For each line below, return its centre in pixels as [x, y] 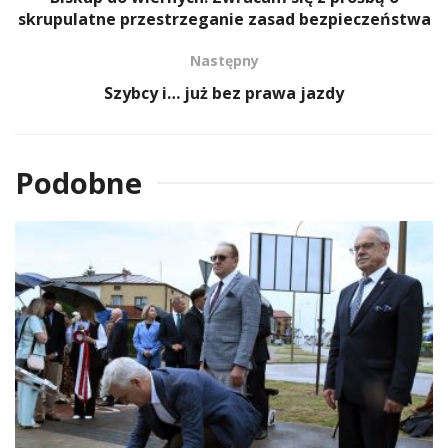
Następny [224, 60]
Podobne [78, 182]
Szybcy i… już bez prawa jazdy [224, 92]
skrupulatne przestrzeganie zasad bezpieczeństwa [224, 18]
